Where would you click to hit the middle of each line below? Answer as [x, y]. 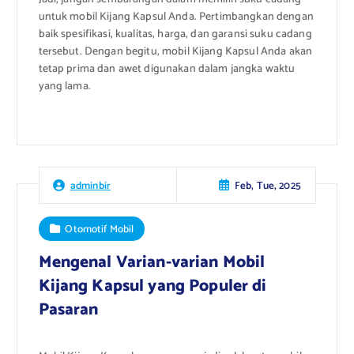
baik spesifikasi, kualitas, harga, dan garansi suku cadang [175, 34]
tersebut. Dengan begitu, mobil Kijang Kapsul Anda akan [175, 51]
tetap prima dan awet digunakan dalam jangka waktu [167, 69]
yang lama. [64, 86]
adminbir [90, 186]
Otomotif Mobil [100, 229]
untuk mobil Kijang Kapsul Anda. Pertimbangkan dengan [176, 17]
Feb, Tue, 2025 [267, 185]
